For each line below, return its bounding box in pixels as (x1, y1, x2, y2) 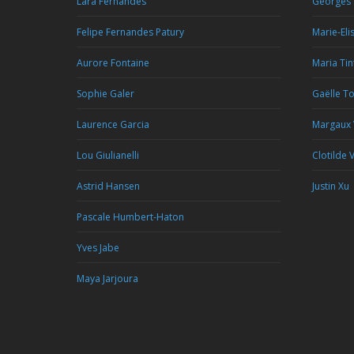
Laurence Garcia (77, 118, 149, 131)
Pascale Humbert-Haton (77, 210, 184, 224)
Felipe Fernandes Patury (77, 25, 184, 39)
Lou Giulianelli (77, 149, 139, 162)
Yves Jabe (77, 241, 119, 254)
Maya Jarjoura (77, 272, 138, 285)
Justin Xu (311, 179, 349, 193)
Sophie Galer (77, 87, 134, 100)
